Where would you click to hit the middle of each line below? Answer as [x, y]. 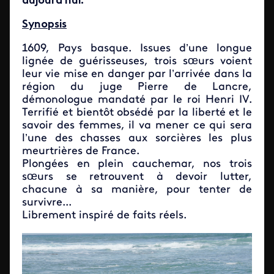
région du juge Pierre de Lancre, [137, 87]
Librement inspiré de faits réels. [104, 216]
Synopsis [44, 25]
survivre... [47, 203]
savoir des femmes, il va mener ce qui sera [137, 126]
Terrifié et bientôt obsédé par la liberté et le [137, 113]
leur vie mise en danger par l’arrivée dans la [137, 75]
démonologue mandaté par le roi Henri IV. [137, 100]
